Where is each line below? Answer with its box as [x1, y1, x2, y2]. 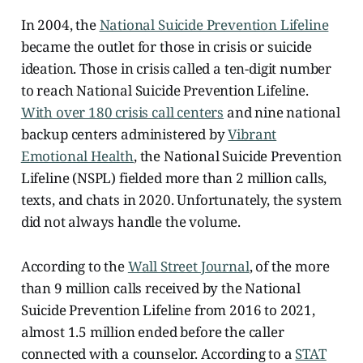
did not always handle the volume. [20, 212, 241, 232]
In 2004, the [20, 15, 100, 35]
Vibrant [228, 125, 277, 144]
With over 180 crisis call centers [20, 103, 224, 122]
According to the [20, 257, 128, 276]
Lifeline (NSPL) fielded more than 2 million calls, [20, 169, 327, 188]
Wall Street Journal [127, 257, 250, 276]
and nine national [224, 103, 341, 122]
